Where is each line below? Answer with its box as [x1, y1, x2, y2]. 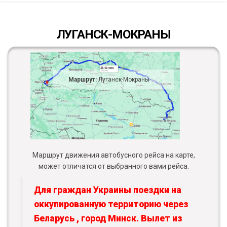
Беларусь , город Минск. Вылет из [34, 213, 182, 224]
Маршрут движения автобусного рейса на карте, [32, 151, 195, 160]
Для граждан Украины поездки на [34, 185, 181, 196]
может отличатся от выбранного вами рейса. [38, 162, 189, 171]
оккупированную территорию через [34, 199, 188, 210]
